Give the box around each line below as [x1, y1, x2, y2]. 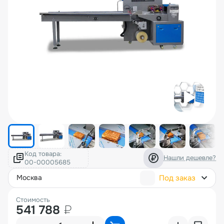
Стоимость [16, 195, 50, 204]
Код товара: [24, 149, 61, 158]
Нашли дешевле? [163, 153, 216, 162]
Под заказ [159, 172, 195, 183]
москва [22, 173, 42, 182]
